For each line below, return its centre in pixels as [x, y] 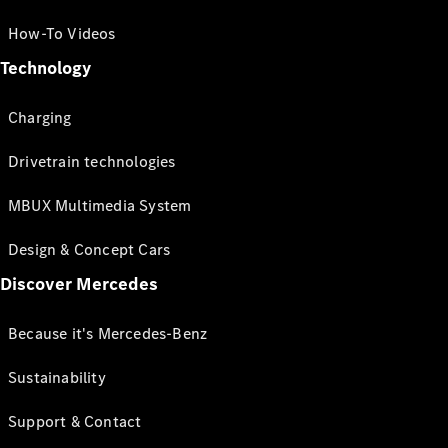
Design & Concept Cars [89, 249]
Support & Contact [75, 421]
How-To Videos [62, 33]
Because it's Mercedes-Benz [108, 333]
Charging [40, 117]
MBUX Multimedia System [100, 205]
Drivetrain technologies [92, 161]
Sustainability [57, 377]
